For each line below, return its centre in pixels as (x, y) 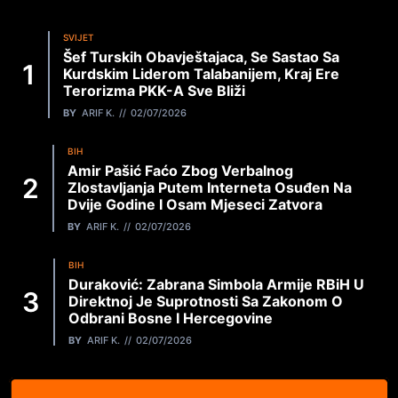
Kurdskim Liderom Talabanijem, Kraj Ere (201, 74)
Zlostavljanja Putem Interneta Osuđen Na (210, 188)
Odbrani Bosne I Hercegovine (171, 318)
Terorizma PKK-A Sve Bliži (154, 91)
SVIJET (79, 38)
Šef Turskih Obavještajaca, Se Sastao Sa (201, 57)
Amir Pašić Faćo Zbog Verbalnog (180, 171)
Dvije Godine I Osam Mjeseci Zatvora (195, 205)
